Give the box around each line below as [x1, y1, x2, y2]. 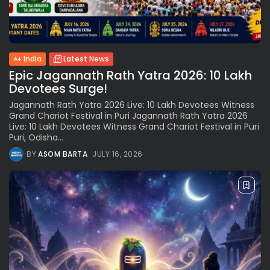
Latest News [63, 54, 109, 64]
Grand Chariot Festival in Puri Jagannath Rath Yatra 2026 [9, 110, 248, 122]
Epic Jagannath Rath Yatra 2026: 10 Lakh [9, 67, 252, 84]
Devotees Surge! [9, 80, 107, 98]
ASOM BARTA [38, 149, 87, 160]
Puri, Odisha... [9, 131, 63, 144]
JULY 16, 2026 [92, 149, 143, 160]
